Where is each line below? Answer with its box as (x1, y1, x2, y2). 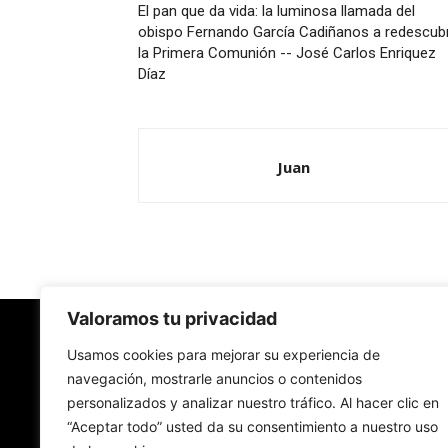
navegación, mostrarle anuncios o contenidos (67, 370, 362, 387)
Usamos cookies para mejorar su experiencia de (67, 346, 380, 363)
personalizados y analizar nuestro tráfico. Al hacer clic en (67, 394, 439, 411)
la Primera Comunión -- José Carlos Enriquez (138, 44, 436, 62)
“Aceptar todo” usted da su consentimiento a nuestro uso (67, 418, 438, 435)
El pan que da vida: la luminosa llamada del (138, 2, 415, 20)
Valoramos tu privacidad (67, 308, 277, 329)
